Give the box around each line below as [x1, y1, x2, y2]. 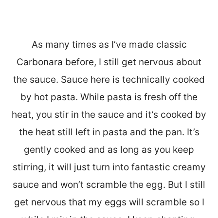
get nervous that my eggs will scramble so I [14, 196, 204, 208]
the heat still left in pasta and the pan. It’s [18, 126, 200, 138]
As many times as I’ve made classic [31, 38, 187, 50]
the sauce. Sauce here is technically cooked [13, 73, 205, 85]
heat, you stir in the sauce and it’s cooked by [12, 109, 206, 120]
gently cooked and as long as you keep [24, 144, 194, 155]
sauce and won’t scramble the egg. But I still [13, 179, 205, 190]
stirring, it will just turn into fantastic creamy [12, 161, 206, 173]
